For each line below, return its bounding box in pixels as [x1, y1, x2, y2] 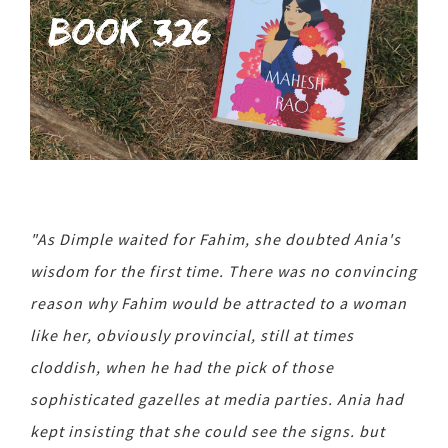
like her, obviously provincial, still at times [30, 325, 354, 346]
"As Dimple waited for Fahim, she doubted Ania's [30, 229, 401, 250]
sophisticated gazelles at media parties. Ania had [30, 389, 404, 410]
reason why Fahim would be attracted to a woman [30, 293, 407, 314]
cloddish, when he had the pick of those [30, 357, 334, 378]
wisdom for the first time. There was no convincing [30, 261, 417, 282]
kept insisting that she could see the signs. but [30, 421, 385, 442]
